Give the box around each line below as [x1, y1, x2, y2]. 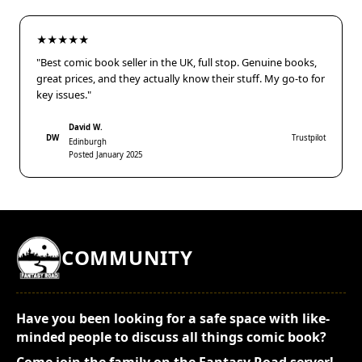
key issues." [36, 86, 91, 102]
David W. [69, 121, 103, 133]
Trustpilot [292, 132, 326, 143]
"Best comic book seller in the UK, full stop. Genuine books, [36, 54, 317, 69]
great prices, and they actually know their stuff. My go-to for [36, 70, 325, 86]
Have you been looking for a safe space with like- [16, 309, 330, 327]
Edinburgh [69, 136, 107, 147]
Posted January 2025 [69, 149, 142, 160]
